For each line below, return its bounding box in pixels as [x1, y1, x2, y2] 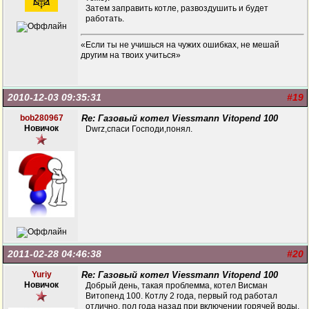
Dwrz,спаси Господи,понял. [86, 124, 192, 134]
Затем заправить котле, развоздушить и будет [86, 3, 268, 13]
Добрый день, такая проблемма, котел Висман [86, 281, 268, 290]
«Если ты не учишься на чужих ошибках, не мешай [81, 40, 279, 50]
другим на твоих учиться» [81, 50, 181, 60]
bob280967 [19, 113, 63, 123]
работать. [86, 14, 124, 23]
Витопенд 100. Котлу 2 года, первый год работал [86, 291, 277, 301]
